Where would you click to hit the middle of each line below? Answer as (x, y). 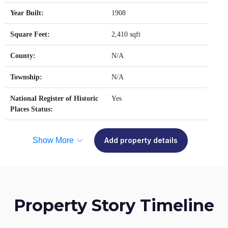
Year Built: (27, 13)
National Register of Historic (54, 98)
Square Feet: (30, 34)
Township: (26, 77)
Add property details (141, 140)
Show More (53, 140)
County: (23, 55)
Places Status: (32, 109)
